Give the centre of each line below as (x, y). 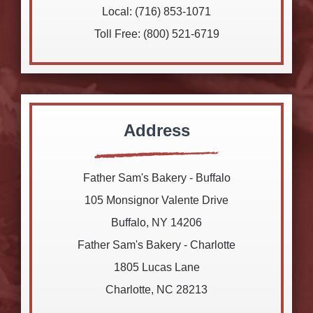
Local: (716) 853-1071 (156, 11)
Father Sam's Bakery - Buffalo (156, 177)
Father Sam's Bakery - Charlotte (156, 245)
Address (156, 130)
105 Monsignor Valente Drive (156, 200)
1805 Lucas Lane (156, 267)
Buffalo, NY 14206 (156, 222)
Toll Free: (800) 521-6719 (156, 34)
